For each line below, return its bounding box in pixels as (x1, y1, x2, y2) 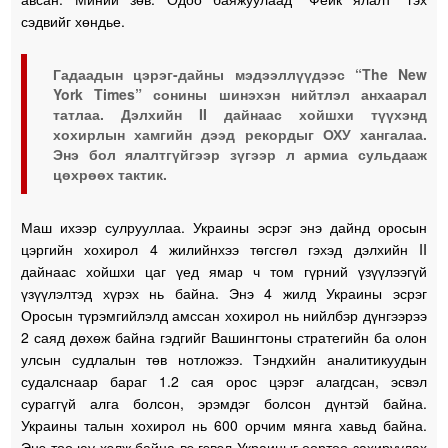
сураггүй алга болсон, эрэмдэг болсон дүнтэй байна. (21, 392, 427, 413)
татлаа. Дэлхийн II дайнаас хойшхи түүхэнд (53, 103, 427, 124)
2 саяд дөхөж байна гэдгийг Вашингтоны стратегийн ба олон (21, 326, 427, 347)
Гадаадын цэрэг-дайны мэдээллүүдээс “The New (53, 63, 427, 84)
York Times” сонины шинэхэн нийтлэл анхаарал (53, 83, 427, 104)
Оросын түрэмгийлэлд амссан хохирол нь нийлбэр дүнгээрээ (21, 304, 427, 325)
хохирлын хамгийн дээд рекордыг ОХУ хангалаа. (53, 123, 427, 144)
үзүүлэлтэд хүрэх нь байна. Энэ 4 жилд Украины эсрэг (21, 282, 427, 303)
